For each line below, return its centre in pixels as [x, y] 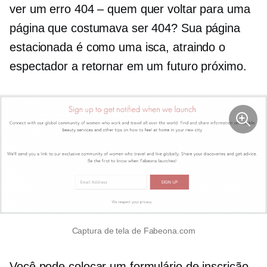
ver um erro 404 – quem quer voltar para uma [130, 9]
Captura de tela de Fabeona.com [133, 231]
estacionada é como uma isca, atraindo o [118, 47]
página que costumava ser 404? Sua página [125, 28]
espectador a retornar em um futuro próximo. [128, 66]
